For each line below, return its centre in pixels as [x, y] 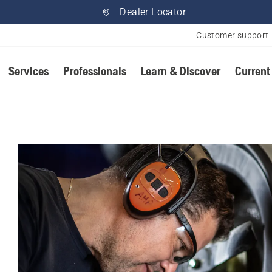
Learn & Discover [180, 71]
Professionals [94, 71]
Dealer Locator [153, 12]
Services [28, 71]
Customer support [233, 35]
